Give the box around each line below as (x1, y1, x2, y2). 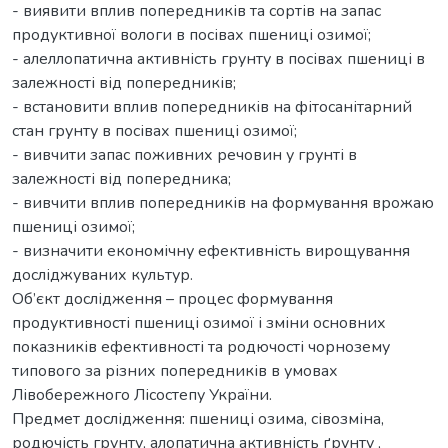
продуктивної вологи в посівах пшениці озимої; (12, 23, 371, 46)
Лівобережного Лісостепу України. (12, 383, 272, 406)
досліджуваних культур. (12, 263, 193, 286)
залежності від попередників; (12, 71, 236, 94)
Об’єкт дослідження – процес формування (12, 287, 333, 310)
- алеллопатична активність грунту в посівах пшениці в (12, 47, 425, 70)
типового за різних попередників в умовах (12, 359, 338, 382)
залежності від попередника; (12, 167, 231, 190)
